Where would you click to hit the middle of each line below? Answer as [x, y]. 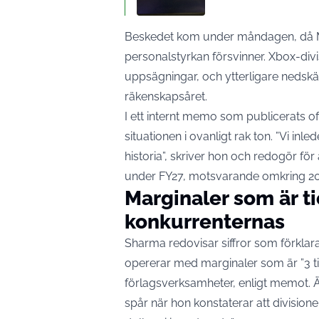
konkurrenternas [205, 222]
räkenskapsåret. [166, 97]
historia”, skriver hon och [189, 157]
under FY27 [154, 177]
